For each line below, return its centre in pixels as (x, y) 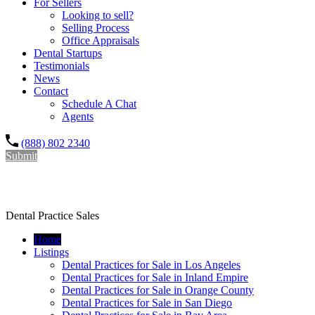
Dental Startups (68, 53)
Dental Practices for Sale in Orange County (158, 290)
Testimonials (62, 65)
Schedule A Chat (99, 103)
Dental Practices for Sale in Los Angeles (151, 264)
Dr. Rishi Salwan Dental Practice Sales (144, 185)
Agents (78, 116)
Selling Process (96, 27)
